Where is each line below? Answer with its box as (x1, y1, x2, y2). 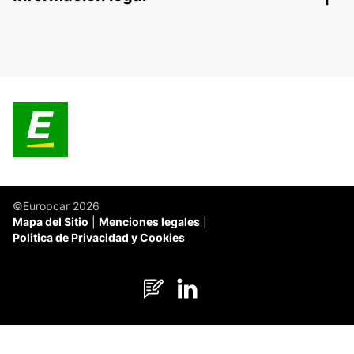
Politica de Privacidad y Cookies (13, 231, 185, 245)
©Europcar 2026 (13, 199, 100, 213)
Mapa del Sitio (13, 215, 88, 229)
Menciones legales (99, 215, 200, 229)
